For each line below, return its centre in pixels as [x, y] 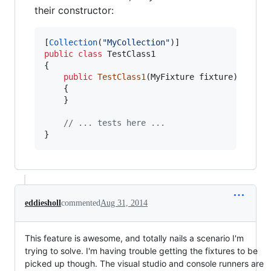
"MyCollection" [136, 42]
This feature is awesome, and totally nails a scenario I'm [134, 238]
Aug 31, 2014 [124, 203]
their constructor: [74, 10]
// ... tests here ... [114, 123]
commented [81, 203]
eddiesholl [43, 203]
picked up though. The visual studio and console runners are [144, 263]
